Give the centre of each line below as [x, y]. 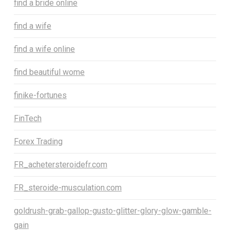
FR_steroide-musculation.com [68, 188]
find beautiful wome [49, 72]
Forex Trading [38, 142]
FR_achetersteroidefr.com [60, 165]
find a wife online [44, 49]
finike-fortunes [40, 95]
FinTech [27, 119]
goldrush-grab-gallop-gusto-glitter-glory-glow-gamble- [112, 211]
